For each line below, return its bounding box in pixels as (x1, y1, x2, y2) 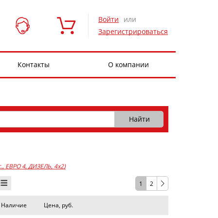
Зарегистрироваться (98, 27, 168, 36)
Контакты (17, 60, 50, 69)
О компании (108, 60, 149, 69)
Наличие (1, 201, 27, 209)
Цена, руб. (43, 201, 73, 209)
